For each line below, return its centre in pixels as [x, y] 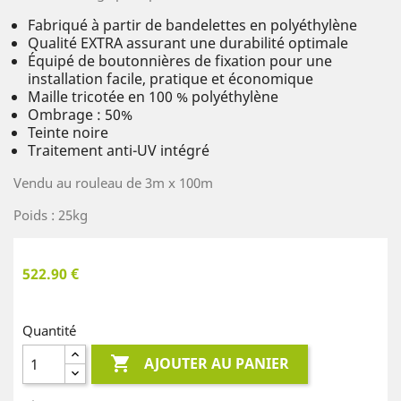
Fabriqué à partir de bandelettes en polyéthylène [192, 25]
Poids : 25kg [51, 215]
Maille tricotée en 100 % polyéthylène [153, 97]
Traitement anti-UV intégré [119, 150]
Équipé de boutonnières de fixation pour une [180, 61]
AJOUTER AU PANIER [217, 364]
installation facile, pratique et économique [171, 79]
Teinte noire [68, 132]
